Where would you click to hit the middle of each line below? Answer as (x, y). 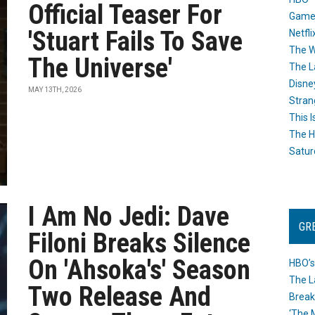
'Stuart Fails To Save (136, 41)
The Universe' (101, 68)
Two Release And (120, 297)
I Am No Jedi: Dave (129, 217)
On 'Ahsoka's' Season (140, 270)
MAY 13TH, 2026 (55, 90)
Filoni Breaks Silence (140, 243)
